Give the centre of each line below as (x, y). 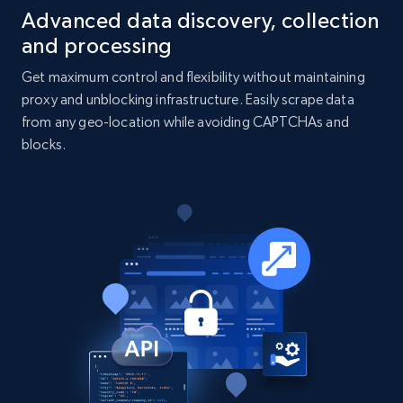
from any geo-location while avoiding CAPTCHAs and (185, 122)
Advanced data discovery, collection (201, 21)
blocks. (44, 145)
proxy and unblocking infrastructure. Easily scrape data (188, 100)
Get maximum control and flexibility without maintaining (193, 77)
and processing (97, 46)
